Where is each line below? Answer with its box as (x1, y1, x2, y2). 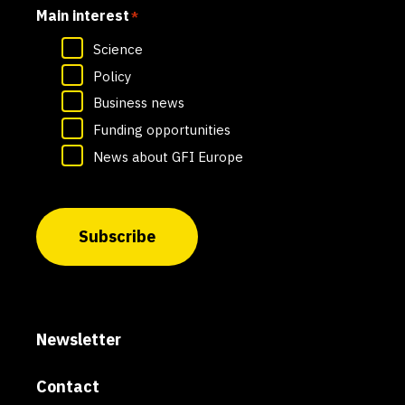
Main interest (36, 5, 129, 24)
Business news (93, 94, 184, 112)
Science (93, 40, 143, 58)
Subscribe (79, 226, 155, 248)
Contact (36, 376, 99, 398)
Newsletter (36, 329, 121, 351)
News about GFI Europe (93, 148, 243, 166)
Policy (93, 67, 131, 85)
